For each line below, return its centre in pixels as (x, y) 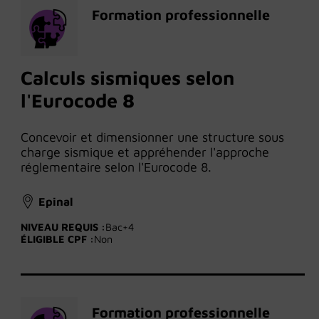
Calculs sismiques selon (127, 78)
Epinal (56, 202)
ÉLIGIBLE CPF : (57, 239)
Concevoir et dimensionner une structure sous (152, 137)
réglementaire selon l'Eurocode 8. (116, 167)
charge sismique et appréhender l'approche (145, 152)
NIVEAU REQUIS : (63, 227)
